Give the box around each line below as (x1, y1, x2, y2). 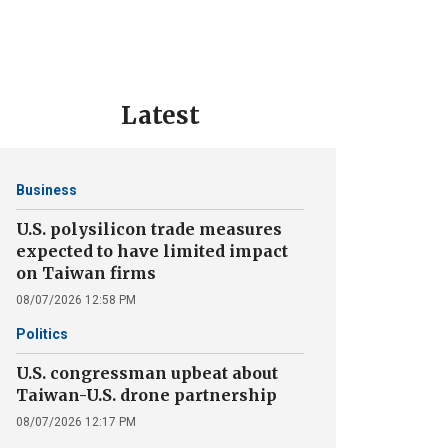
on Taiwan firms (16, 263, 156, 283)
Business (16, 182, 77, 198)
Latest (120, 100, 200, 131)
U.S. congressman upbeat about (16, 363, 278, 383)
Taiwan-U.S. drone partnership (16, 385, 277, 405)
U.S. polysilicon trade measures (16, 219, 282, 239)
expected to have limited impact (16, 241, 288, 261)
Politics (16, 326, 68, 342)
